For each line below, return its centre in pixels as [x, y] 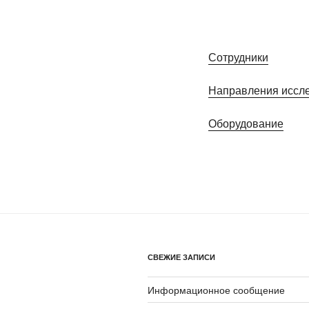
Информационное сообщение [216, 289]
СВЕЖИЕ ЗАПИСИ [181, 257]
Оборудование [246, 123]
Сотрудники [238, 57]
